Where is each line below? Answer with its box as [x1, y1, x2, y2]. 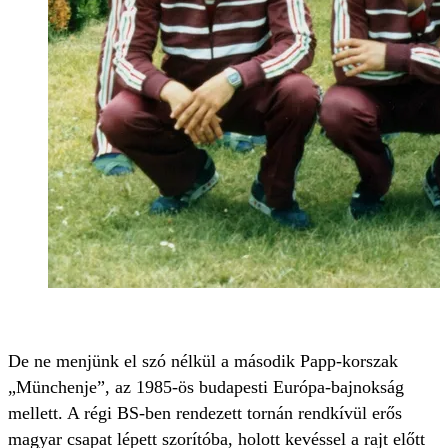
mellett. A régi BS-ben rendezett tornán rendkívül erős [8, 403, 402, 424]
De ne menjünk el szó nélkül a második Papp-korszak [8, 351, 398, 372]
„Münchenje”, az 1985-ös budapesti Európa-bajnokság [8, 377, 404, 398]
